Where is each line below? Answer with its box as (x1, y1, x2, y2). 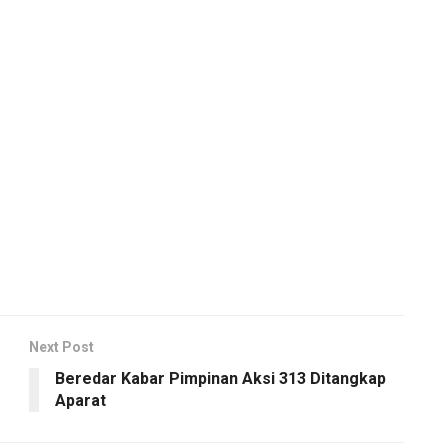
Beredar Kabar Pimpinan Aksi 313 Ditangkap (55, 369, 386, 389)
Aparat (55, 391, 106, 411)
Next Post (29, 339, 94, 356)
